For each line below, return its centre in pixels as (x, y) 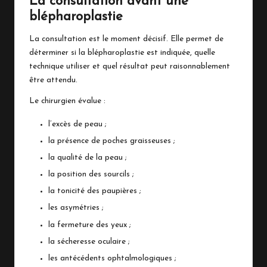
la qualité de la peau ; (88, 158)
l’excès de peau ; (77, 124)
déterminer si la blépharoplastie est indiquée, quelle (122, 52)
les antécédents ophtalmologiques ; (112, 258)
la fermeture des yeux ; (90, 225)
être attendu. (53, 80)
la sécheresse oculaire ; (89, 241)
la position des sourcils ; (91, 175)
